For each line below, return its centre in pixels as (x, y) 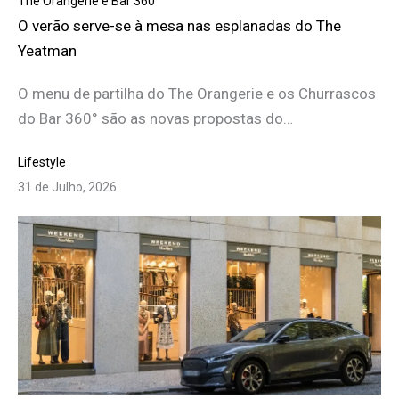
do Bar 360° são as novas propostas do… (155, 119)
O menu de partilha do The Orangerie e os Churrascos (197, 94)
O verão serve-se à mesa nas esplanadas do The (179, 26)
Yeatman (47, 51)
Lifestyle (42, 163)
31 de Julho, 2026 (67, 187)
